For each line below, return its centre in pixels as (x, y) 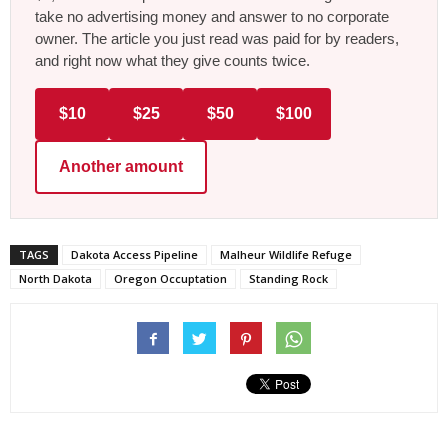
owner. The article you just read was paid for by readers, (217, 38)
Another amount (121, 166)
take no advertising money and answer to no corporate (212, 16)
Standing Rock (288, 278)
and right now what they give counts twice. (172, 60)
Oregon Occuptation (170, 278)
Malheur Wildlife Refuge (286, 254)
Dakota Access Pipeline (134, 254)
